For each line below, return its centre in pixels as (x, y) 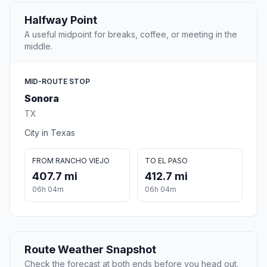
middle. (38, 46)
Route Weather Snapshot (90, 250)
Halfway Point (61, 20)
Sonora (42, 99)
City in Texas (50, 133)
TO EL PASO (166, 161)
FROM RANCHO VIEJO (71, 161)
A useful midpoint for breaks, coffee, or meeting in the (131, 35)
